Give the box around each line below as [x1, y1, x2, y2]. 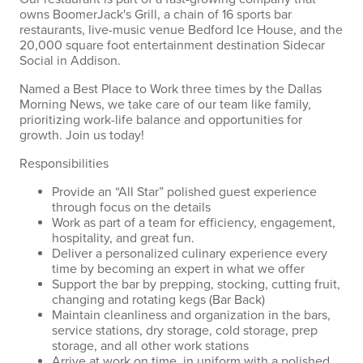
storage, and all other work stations [52, 338, 249, 354]
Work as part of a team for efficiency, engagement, [52, 215, 335, 231]
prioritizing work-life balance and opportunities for [19, 112, 302, 128]
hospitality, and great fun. [52, 230, 194, 246]
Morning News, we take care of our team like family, [19, 96, 311, 113]
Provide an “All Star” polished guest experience [52, 184, 317, 200]
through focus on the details [52, 199, 211, 216]
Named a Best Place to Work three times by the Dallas [19, 81, 322, 97]
